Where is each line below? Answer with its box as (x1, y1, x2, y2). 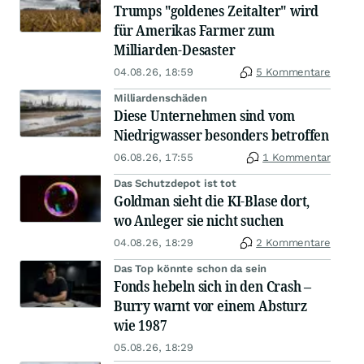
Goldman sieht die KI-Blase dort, (114, 191, 310, 211)
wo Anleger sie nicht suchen (114, 210, 284, 231)
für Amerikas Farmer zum (114, 20, 275, 41)
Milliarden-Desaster (114, 40, 236, 60)
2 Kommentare (256, 236, 331, 249)
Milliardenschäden (114, 92, 207, 105)
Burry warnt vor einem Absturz (114, 296, 307, 316)
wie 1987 (114, 315, 167, 336)
